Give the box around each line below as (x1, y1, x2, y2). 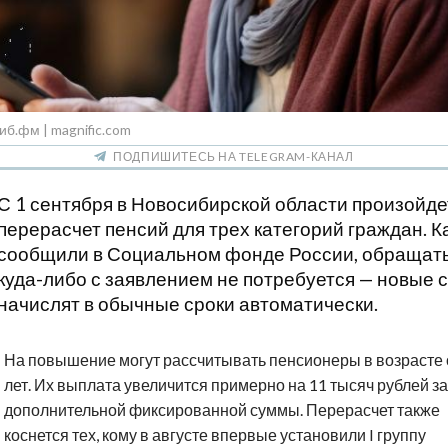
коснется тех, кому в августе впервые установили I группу (4, 425, 426, 445)
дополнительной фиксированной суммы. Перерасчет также (4, 400, 440, 420)
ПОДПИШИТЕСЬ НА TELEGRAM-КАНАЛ (113, 149, 354, 165)
